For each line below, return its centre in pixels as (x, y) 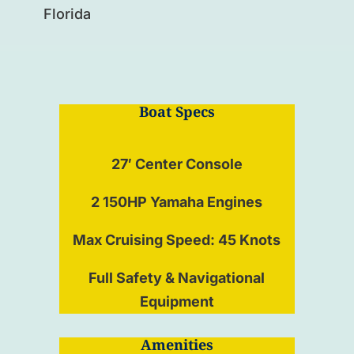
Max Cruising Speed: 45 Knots (177, 239)
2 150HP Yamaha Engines (177, 201)
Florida (67, 13)
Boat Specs (177, 112)
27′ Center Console (177, 164)
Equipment (177, 301)
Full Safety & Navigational (177, 277)
